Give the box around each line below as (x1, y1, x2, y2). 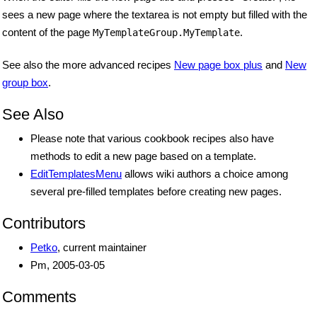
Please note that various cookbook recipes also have (30, 132, 274, 145)
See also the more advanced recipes (2, 59, 174, 71)
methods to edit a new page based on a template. (30, 150, 256, 163)
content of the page (2, 26, 93, 39)
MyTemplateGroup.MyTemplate (93, 27, 240, 39)
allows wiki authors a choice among (122, 168, 288, 180)
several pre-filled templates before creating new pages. (30, 185, 282, 198)
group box (2, 76, 48, 89)
